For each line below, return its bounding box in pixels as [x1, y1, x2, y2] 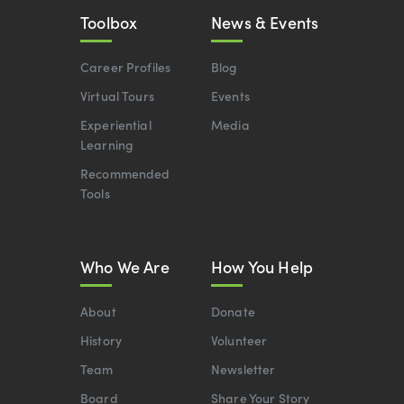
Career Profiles [80, 58, 171, 77]
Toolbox [80, 11, 138, 34]
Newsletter [211, 360, 276, 379]
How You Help [211, 255, 314, 279]
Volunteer [211, 331, 268, 350]
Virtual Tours [80, 87, 154, 106]
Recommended [80, 164, 170, 183]
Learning [80, 135, 134, 154]
